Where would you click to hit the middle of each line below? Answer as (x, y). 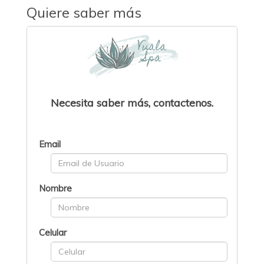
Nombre (55, 189)
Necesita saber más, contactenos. (132, 103)
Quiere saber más (84, 13)
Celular (53, 233)
